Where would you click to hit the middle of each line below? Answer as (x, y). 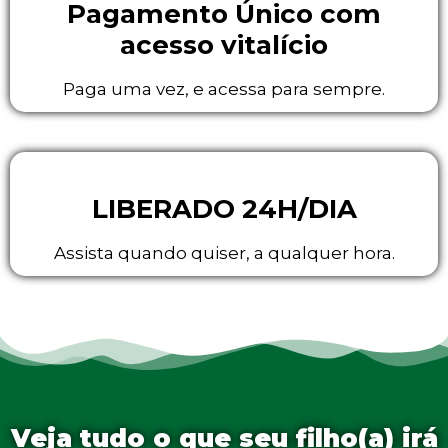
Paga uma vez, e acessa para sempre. (224, 88)
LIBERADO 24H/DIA (224, 208)
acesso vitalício (224, 44)
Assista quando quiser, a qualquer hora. (224, 252)
